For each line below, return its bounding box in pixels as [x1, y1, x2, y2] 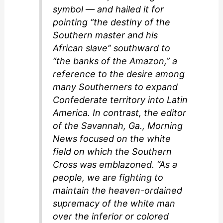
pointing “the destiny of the [53, 16, 171, 27]
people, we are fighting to [53, 172, 164, 183]
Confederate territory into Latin [53, 94, 188, 105]
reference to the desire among [53, 68, 185, 79]
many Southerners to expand [53, 81, 178, 92]
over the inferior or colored [53, 211, 169, 222]
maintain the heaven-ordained [53, 185, 183, 196]
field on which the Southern [53, 146, 172, 157]
